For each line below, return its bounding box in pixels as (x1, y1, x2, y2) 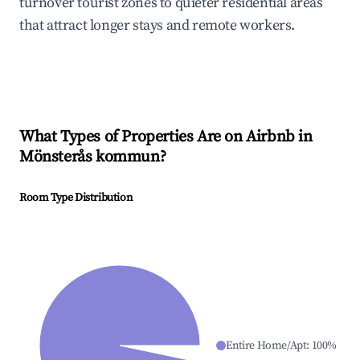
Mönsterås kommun (19, 147, 160, 168)
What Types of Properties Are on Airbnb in (19, 127, 313, 148)
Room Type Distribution (19, 190, 133, 206)
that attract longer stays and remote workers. (19, 16, 296, 35)
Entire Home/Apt (226, 338, 307, 354)
